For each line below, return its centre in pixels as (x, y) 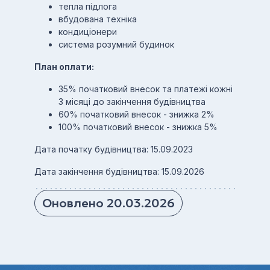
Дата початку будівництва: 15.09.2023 (113, 149)
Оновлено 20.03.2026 (108, 203)
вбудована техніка (97, 19)
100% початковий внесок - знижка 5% (138, 127)
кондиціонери (87, 32)
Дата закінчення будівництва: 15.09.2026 (119, 171)
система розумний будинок (116, 44)
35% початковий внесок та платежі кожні (145, 89)
